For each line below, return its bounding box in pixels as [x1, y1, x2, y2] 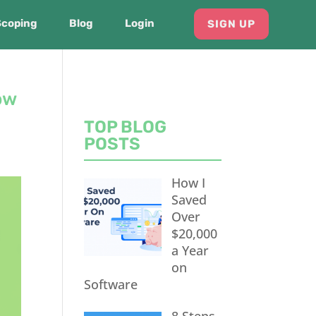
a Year [171, 242, 209, 259]
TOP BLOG [84, 117, 167, 137]
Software [84, 276, 138, 293]
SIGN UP [207, 18, 255, 30]
